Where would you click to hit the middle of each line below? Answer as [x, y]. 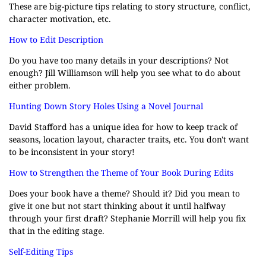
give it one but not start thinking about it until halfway [117, 206]
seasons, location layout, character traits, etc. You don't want [129, 139]
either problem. [40, 85]
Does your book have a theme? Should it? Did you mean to [124, 193]
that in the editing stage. [57, 231]
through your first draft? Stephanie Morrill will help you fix [127, 218]
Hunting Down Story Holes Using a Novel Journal [106, 106]
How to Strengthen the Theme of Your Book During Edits [121, 172]
